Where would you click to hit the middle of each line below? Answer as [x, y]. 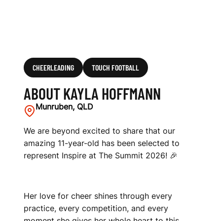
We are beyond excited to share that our [99, 131]
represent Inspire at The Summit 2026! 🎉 [101, 155]
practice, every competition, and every [96, 208]
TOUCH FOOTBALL [115, 67]
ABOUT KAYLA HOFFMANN [92, 93]
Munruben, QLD [64, 107]
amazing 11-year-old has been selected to [102, 143]
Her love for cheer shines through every [98, 196]
